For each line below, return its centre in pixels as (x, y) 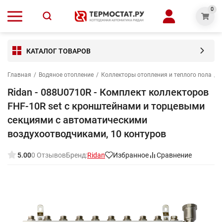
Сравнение (174, 155)
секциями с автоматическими (77, 120)
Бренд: (77, 155)
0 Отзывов (49, 155)
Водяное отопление (66, 75)
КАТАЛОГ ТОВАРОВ (58, 51)
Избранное (131, 155)
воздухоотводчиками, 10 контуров (87, 134)
